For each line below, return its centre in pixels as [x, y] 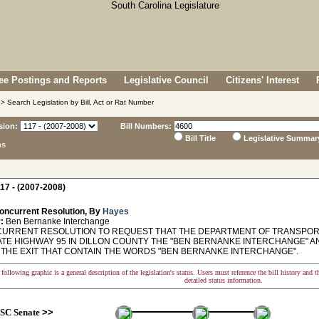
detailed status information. [224, 280]
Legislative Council [166, 80]
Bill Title [200, 138]
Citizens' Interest [262, 80]
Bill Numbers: [146, 126]
